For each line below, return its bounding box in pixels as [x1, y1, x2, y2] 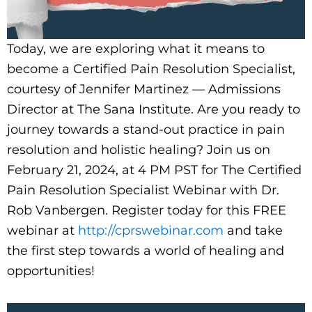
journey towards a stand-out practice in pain [7, 121, 285, 137]
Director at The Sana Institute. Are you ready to [7, 101, 300, 117]
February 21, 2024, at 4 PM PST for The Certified [7, 162, 302, 178]
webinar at [7, 222, 75, 238]
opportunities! [7, 263, 98, 279]
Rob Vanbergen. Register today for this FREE [7, 202, 286, 218]
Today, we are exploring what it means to [7, 40, 265, 56]
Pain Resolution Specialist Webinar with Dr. [7, 182, 279, 198]
